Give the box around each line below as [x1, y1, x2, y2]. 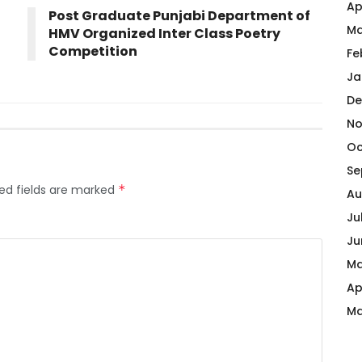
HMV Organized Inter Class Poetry [48, 23, 280, 43]
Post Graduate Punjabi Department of [48, 6, 310, 25]
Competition [48, 41, 137, 61]
